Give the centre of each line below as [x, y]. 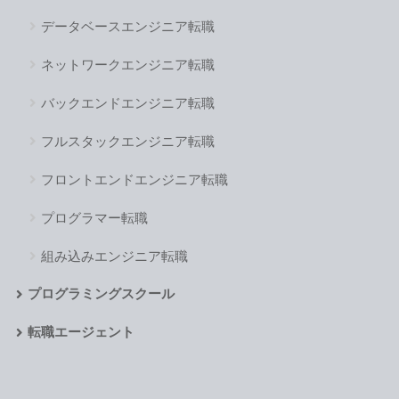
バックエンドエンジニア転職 [127, 102]
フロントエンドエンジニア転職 [134, 179]
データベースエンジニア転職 [127, 26]
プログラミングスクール [101, 293]
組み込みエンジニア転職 [114, 256]
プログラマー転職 [94, 217]
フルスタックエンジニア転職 [127, 141]
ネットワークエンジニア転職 [127, 64]
